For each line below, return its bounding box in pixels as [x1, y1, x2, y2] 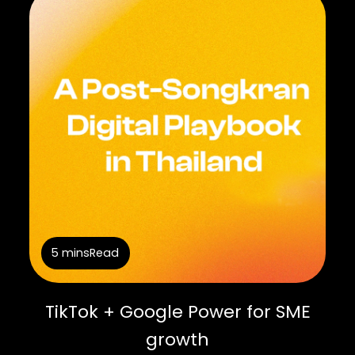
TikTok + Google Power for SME [44, 300, 311, 325]
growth [146, 327, 209, 353]
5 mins [52, 245, 90, 261]
